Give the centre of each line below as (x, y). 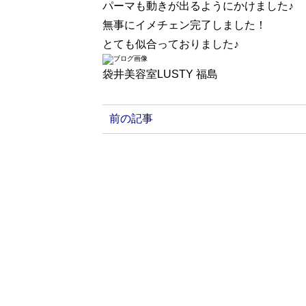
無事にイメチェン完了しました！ (185, 25)
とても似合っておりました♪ (171, 44)
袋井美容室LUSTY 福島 (161, 74)
